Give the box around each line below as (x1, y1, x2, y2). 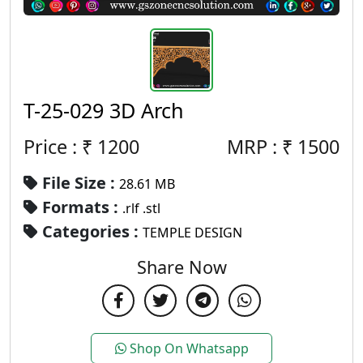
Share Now (136, 254, 227, 279)
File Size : (38, 171, 119, 194)
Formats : (38, 195, 122, 218)
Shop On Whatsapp (126, 339, 249, 357)
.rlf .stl (122, 199, 160, 217)
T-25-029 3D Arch (23, 96, 184, 124)
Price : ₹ (23, 133, 97, 160)
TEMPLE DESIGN (143, 223, 242, 241)
